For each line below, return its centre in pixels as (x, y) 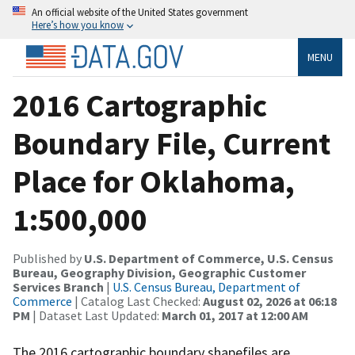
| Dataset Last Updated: (96, 315)
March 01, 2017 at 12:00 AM (235, 315)
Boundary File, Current (172, 143)
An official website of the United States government (140, 12)
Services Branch (59, 286)
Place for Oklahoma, (154, 181)
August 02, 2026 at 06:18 (270, 301)
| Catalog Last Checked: (137, 301)
